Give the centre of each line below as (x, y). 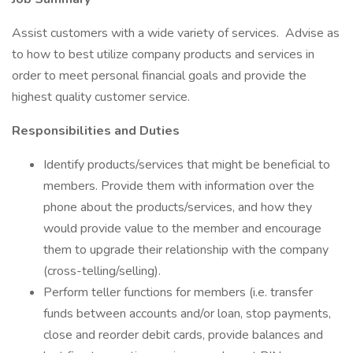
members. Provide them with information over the (179, 186)
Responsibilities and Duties (96, 131)
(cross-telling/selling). (102, 271)
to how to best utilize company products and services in (163, 54)
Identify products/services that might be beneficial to (187, 165)
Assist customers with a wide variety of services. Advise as (176, 33)
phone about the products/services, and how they (178, 207)
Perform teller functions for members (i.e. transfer (178, 292)
